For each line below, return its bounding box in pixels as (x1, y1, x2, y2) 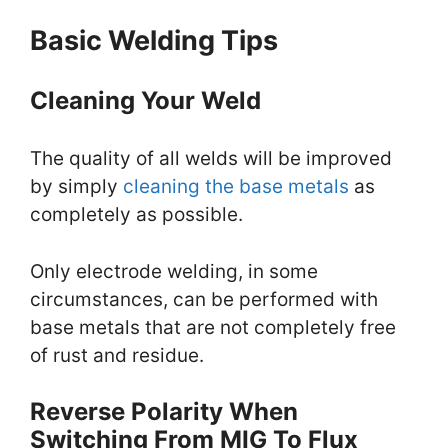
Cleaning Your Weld (30, 86, 279, 116)
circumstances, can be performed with (30, 287, 378, 311)
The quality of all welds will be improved (30, 147, 392, 171)
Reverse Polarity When (30, 397, 298, 427)
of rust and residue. (30, 343, 204, 367)
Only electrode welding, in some (30, 259, 318, 283)
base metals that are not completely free (30, 315, 396, 339)
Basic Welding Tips (30, 24, 278, 58)
